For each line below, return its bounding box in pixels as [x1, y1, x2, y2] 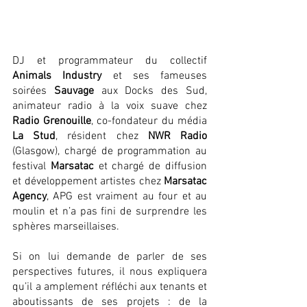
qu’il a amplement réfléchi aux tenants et [12, 280, 207, 294]
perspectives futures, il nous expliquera [12, 265, 207, 279]
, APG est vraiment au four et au [47, 189, 207, 204]
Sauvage [53, 84, 94, 98]
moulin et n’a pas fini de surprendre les [12, 204, 207, 219]
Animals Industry [12, 69, 102, 83]
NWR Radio [147, 129, 208, 143]
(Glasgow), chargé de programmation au [12, 144, 207, 158]
